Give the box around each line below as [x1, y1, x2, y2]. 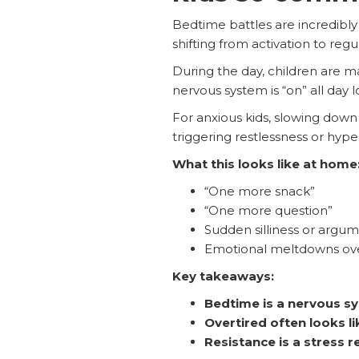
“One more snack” [204, 183, 315, 199]
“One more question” [204, 202, 333, 218]
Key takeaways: [171, 268, 274, 284]
